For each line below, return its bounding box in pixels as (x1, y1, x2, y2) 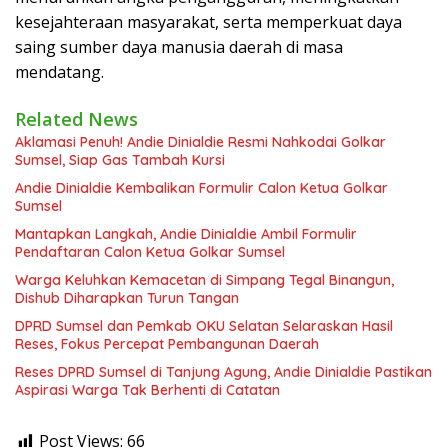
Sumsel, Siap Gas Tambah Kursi (15, 151, 225, 170)
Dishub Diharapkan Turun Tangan (15, 289, 239, 308)
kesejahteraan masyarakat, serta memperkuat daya (15, 11, 402, 34)
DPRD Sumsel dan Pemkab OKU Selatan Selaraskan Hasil (15, 317, 393, 336)
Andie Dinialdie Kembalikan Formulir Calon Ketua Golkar (15, 179, 388, 198)
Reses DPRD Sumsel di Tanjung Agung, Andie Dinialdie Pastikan (15, 363, 432, 382)
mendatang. (15, 61, 104, 84)
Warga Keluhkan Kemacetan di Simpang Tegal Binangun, (15, 271, 394, 290)
